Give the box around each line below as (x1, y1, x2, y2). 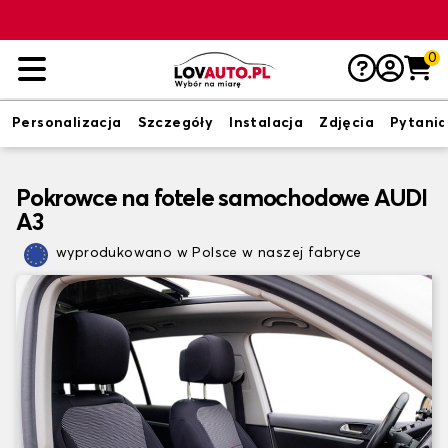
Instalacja (229, 116, 304, 130)
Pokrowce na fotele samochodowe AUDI (16, 187, 427, 211)
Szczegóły (137, 116, 214, 130)
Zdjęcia (319, 116, 375, 130)
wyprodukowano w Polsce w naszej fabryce (56, 246, 362, 260)
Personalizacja (12, 116, 122, 130)
